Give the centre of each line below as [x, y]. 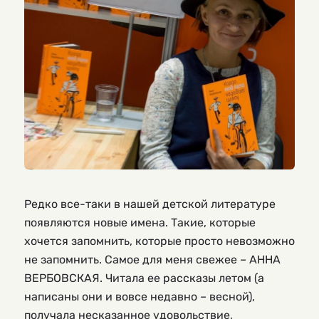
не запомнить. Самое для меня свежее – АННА [152, 259]
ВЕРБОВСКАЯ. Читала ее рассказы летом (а [144, 278]
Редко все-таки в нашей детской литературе [150, 204]
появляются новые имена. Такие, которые [140, 222]
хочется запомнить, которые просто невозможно [159, 241]
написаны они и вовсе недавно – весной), [140, 296]
